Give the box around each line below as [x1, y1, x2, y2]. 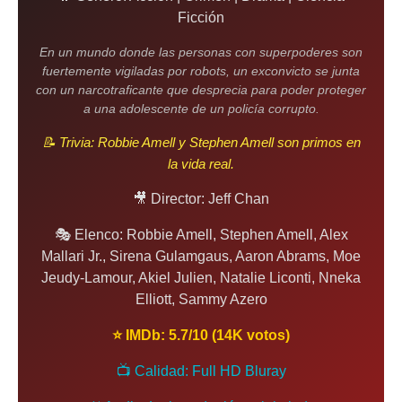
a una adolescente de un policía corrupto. [83, 101, 319, 116]
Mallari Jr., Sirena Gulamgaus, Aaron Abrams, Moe [41, 249, 361, 264]
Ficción [178, 10, 224, 25]
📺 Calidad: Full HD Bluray [116, 363, 286, 379]
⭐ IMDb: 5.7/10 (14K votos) [112, 328, 290, 343]
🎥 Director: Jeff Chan [133, 191, 269, 206]
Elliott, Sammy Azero [135, 292, 267, 307]
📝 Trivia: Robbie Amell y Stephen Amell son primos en [41, 135, 361, 150]
